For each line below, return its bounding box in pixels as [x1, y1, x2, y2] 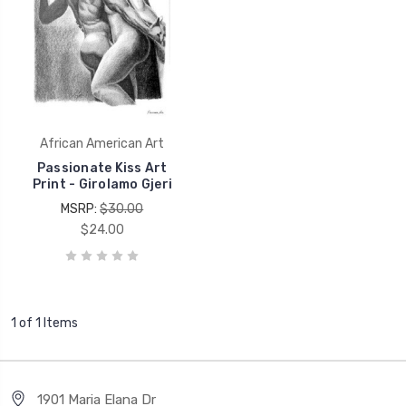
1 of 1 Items [10, 315, 78, 332]
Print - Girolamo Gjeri [32, 177, 172, 193]
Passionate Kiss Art [36, 160, 168, 177]
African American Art [40, 136, 165, 152]
